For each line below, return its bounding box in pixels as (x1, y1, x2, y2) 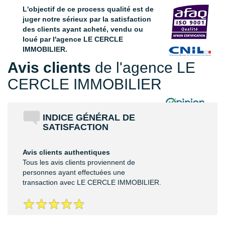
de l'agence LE (91, 59, 195, 76)
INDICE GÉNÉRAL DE (43, 113, 135, 123)
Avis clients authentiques (23, 148, 110, 157)
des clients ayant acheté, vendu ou (23, 25, 143, 33)
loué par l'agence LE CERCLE (23, 35, 123, 43)
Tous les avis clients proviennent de (23, 158, 135, 167)
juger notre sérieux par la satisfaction (23, 15, 151, 23)
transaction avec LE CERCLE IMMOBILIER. (23, 178, 161, 187)
